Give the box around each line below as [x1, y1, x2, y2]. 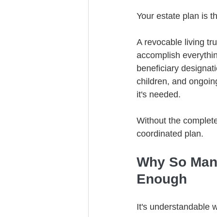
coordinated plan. [137, 129, 203, 139]
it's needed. [137, 90, 181, 99]
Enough [137, 171, 187, 186]
